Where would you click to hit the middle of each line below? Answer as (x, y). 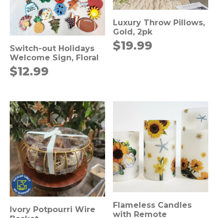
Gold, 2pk (133, 32)
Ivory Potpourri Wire (53, 209)
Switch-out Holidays (52, 49)
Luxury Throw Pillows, (159, 22)
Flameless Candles (153, 205)
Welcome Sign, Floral (54, 58)
